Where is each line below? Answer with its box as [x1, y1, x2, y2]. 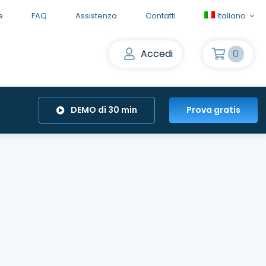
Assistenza [75, 9, 117, 21]
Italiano [217, 9, 246, 21]
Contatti [145, 9, 176, 21]
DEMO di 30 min [70, 104, 137, 116]
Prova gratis [186, 104, 240, 116]
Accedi [140, 47, 173, 61]
